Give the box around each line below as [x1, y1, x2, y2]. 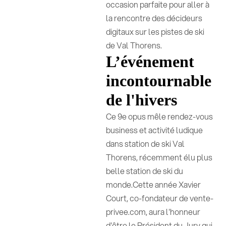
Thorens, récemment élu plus [106, 151, 213, 163]
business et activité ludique [106, 124, 203, 136]
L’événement [106, 52, 195, 71]
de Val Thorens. [106, 39, 162, 51]
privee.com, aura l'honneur [106, 206, 201, 217]
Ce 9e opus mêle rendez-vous [106, 110, 213, 122]
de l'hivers [106, 91, 178, 109]
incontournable [106, 72, 212, 90]
